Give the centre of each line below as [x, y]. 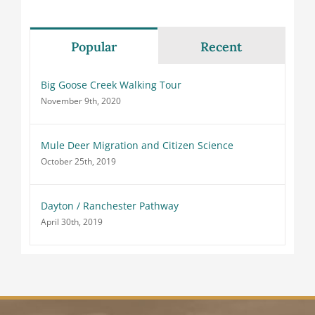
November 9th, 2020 [81, 101]
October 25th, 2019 [78, 161]
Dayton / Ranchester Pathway [109, 206]
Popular [94, 47]
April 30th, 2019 [71, 222]
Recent [221, 47]
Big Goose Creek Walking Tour [111, 85]
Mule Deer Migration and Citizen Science [137, 145]
